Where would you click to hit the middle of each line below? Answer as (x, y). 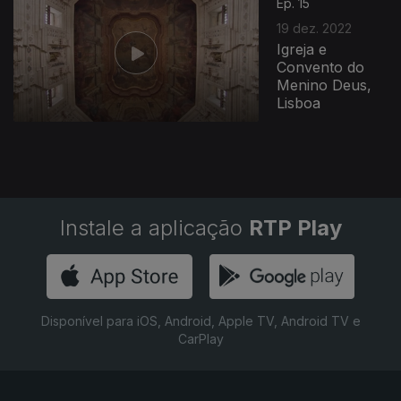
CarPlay (200, 339)
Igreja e (302, 49)
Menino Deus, (324, 85)
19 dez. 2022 (315, 28)
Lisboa (299, 102)
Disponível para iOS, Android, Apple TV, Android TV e (200, 321)
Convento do (321, 67)
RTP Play (295, 228)
